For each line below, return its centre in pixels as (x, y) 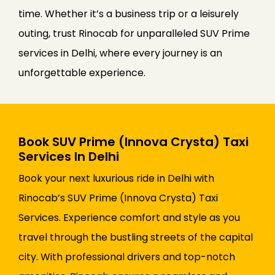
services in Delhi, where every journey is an (120, 53)
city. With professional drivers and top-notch (127, 257)
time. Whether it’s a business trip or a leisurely (129, 14)
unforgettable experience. (82, 73)
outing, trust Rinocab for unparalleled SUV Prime (134, 34)
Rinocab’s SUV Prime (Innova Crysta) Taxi (118, 198)
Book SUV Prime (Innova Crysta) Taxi (134, 142)
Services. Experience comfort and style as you (129, 218)
